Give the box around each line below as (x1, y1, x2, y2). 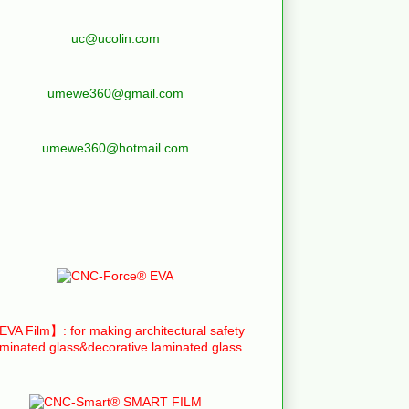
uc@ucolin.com (70, 30, 160, 46)
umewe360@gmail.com (47, 85, 184, 100)
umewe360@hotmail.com (41, 140, 189, 155)
